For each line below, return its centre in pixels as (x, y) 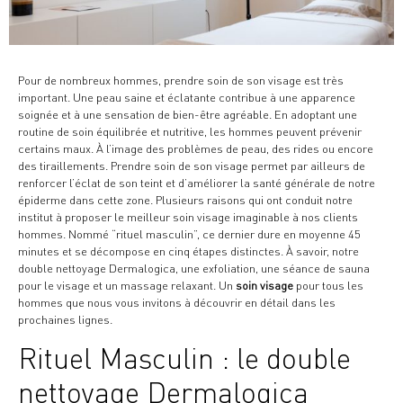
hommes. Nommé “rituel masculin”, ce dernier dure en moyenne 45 (189, 234)
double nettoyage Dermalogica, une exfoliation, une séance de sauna (194, 269)
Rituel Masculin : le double (184, 358)
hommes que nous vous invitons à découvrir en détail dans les (177, 303)
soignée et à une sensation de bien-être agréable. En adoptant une (188, 115)
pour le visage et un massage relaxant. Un (127, 286)
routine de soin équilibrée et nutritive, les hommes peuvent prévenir (190, 132)
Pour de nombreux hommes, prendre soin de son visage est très (181, 81)
